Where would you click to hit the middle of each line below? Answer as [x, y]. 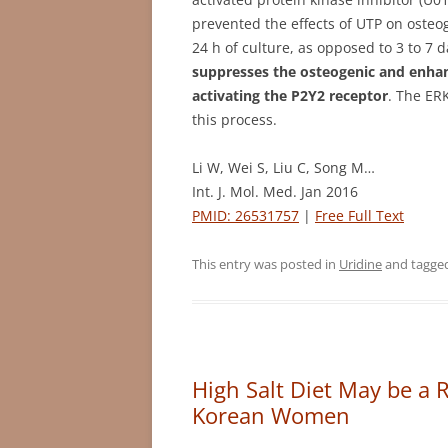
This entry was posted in [265, 263]
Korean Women [271, 414]
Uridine [360, 263]
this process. [234, 119]
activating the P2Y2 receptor [290, 95]
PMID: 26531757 [245, 215]
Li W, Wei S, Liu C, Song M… [283, 167]
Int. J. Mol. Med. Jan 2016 [275, 191]
